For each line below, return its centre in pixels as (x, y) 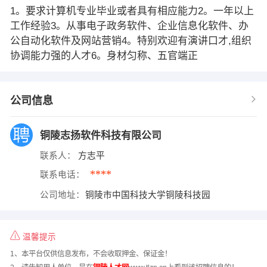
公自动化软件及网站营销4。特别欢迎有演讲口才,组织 (131, 41)
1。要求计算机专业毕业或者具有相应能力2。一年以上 (132, 11)
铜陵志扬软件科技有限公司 (102, 135)
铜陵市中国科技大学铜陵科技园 (149, 195)
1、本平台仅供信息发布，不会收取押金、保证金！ (91, 254)
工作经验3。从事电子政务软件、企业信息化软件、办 (129, 26)
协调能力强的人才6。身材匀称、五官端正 (104, 55)
